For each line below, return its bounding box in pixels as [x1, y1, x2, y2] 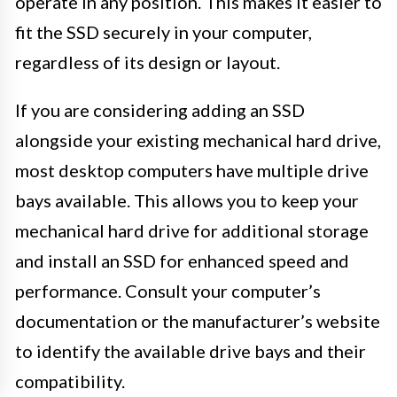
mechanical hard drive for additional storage [15, 219, 369, 241]
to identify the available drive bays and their [15, 339, 366, 362]
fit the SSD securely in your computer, [15, 20, 312, 43]
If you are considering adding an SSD [15, 98, 305, 121]
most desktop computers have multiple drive [15, 159, 369, 181]
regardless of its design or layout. [15, 51, 280, 73]
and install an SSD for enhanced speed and [15, 249, 349, 271]
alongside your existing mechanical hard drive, [15, 128, 381, 151]
